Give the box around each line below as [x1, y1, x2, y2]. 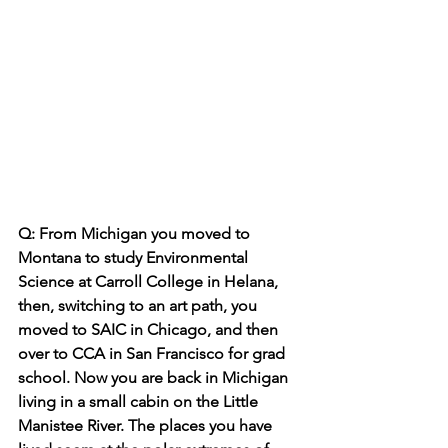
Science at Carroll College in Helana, [18, 271, 282, 291]
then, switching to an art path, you [18, 295, 261, 315]
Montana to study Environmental [18, 247, 252, 267]
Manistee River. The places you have [18, 415, 276, 435]
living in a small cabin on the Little [18, 391, 262, 411]
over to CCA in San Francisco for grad [18, 343, 289, 363]
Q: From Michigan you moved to [18, 223, 254, 243]
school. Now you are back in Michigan [18, 367, 292, 387]
